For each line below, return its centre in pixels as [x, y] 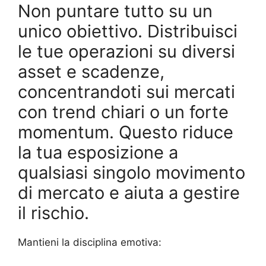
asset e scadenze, [91, 71]
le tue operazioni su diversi [126, 51]
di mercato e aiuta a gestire [129, 192]
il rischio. [53, 213]
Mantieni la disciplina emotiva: [90, 242]
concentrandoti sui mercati [126, 91]
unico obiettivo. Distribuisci [128, 31]
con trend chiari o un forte [123, 112]
